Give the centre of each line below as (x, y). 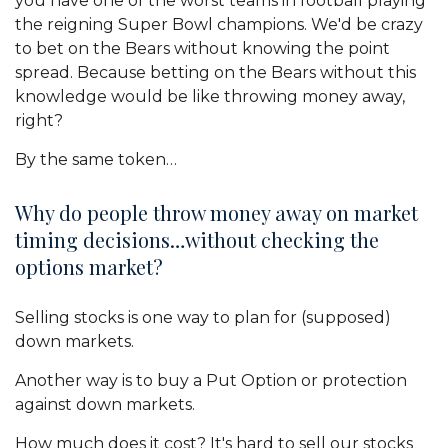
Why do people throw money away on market (216, 212)
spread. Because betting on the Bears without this (215, 73)
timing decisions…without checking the (197, 239)
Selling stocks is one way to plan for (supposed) (203, 318)
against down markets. (105, 405)
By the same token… (96, 160)
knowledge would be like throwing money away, (210, 97)
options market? (89, 266)
